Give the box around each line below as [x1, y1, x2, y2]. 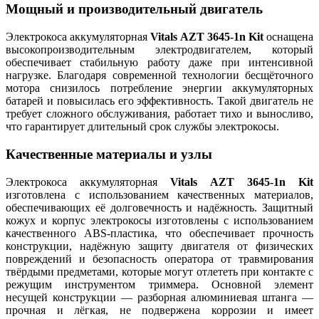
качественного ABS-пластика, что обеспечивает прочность [6, 226, 313, 239]
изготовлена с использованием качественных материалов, [6, 188, 313, 201]
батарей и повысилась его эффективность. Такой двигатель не [6, 95, 313, 108]
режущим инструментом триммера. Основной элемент [6, 278, 313, 291]
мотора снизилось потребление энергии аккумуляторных [6, 82, 313, 95]
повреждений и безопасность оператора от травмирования [6, 252, 313, 265]
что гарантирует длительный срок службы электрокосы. [6, 120, 279, 133]
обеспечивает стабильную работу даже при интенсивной [6, 56, 313, 69]
